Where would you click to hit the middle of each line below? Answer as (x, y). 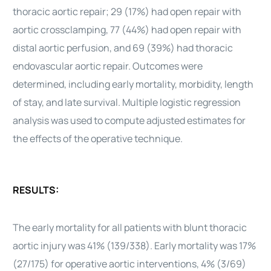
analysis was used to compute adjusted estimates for (129, 120)
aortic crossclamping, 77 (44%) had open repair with (127, 30)
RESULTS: (36, 190)
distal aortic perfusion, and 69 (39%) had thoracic (123, 48)
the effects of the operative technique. (98, 139)
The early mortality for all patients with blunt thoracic (130, 227)
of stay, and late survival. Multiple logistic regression (127, 102)
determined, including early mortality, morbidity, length (133, 84)
